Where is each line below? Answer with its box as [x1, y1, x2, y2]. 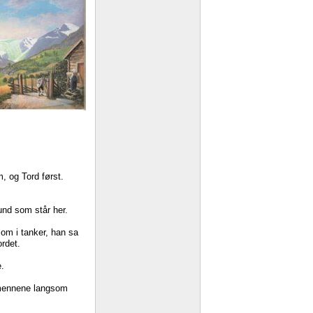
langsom [34, 282, 68, 293]
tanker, [21, 226, 48, 238]
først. [42, 170, 64, 182]
